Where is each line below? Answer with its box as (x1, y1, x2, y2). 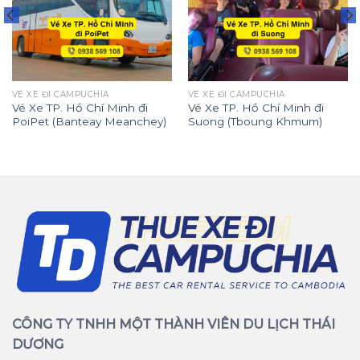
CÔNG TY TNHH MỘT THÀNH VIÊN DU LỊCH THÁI (12, 316, 335, 332)
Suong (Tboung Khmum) (187, 115, 322, 129)
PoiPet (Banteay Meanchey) (11, 115, 166, 129)
